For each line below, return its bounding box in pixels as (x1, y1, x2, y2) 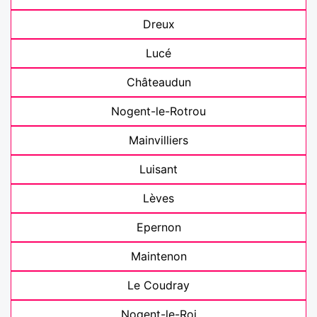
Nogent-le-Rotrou (111, 104, 206, 118)
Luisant (139, 162, 178, 176)
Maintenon (130, 249, 187, 263)
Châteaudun (126, 75, 191, 89)
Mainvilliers (129, 133, 188, 147)
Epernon (136, 220, 181, 234)
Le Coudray (127, 278, 190, 292)
